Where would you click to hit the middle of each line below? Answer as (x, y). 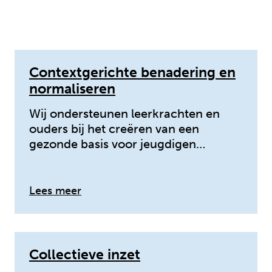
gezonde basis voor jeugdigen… (117, 144)
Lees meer (55, 191)
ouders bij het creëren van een (114, 128)
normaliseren (72, 89)
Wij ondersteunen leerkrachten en (124, 113)
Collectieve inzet (85, 254)
